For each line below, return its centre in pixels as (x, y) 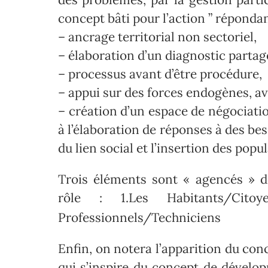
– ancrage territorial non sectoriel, (157, 37)
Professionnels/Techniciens (139, 217)
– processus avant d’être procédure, (160, 74)
